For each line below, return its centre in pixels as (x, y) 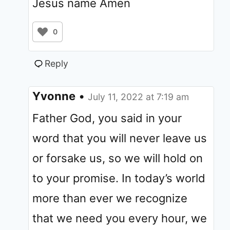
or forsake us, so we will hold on (118, 158)
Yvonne (54, 96)
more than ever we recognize (110, 198)
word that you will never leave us (120, 138)
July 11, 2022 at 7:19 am (138, 97)
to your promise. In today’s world (119, 178)
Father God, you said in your (107, 118)
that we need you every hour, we (120, 218)
